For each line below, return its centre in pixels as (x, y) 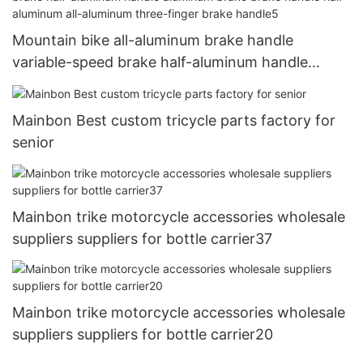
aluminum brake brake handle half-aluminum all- (176, 84)
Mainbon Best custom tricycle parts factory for (174, 121)
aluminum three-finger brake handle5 (140, 106)
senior (33, 143)
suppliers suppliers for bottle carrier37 (142, 238)
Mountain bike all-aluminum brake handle (153, 41)
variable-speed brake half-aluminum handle (160, 62)
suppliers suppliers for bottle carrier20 (143, 334)
